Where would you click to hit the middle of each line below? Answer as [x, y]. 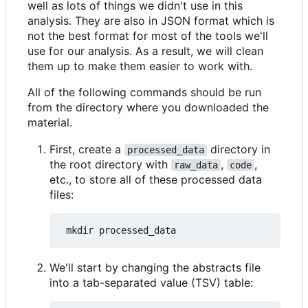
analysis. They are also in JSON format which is [151, 21]
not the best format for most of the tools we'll [148, 36]
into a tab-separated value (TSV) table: [151, 283]
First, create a [87, 150]
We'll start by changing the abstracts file [155, 268]
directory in [240, 150]
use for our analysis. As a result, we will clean [145, 51]
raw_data [196, 165]
